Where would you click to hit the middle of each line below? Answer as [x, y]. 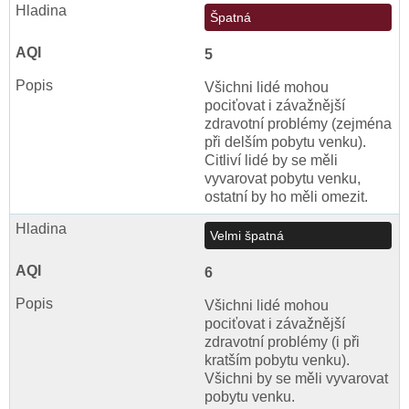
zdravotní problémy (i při [282, 341]
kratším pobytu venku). [277, 360]
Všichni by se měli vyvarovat [296, 378]
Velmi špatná [247, 235]
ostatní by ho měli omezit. [286, 196]
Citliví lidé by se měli [271, 160]
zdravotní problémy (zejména [298, 123]
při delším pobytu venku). [285, 142]
